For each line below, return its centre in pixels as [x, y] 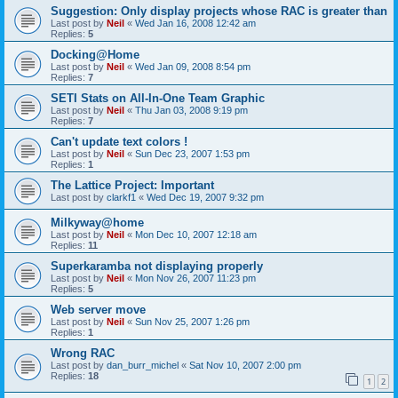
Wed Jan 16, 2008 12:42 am [195, 24]
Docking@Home [95, 55]
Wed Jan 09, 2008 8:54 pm [193, 67]
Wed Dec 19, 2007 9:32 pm [205, 198]
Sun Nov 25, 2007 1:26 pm [192, 322]
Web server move [98, 310]
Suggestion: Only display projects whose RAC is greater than [219, 12]
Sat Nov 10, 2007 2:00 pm [245, 366]
